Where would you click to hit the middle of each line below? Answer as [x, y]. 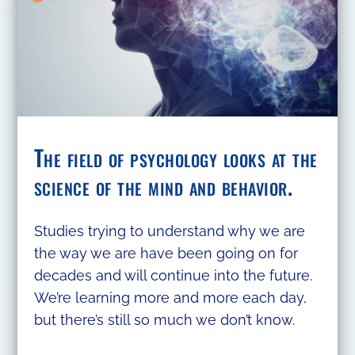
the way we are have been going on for [166, 253]
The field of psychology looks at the [176, 157]
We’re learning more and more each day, [170, 297]
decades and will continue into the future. [173, 275]
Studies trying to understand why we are [169, 231]
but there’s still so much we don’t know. [164, 319]
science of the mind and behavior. [163, 185]
